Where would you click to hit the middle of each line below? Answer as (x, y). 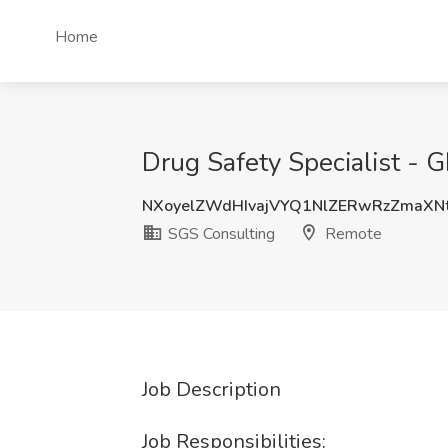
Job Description (211, 389)
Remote (351, 234)
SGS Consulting (219, 234)
